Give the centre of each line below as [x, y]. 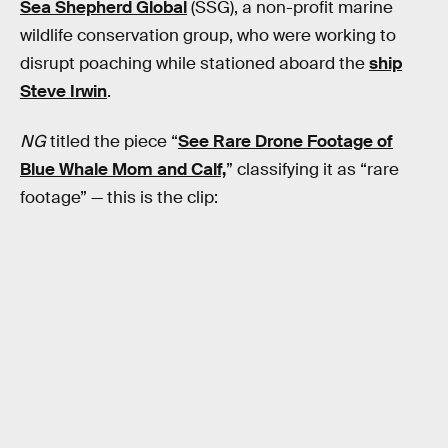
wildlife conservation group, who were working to [208, 35]
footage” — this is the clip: [119, 197]
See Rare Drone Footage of [285, 141]
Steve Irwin [63, 91]
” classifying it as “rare [312, 169]
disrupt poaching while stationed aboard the [194, 63]
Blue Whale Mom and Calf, [123, 169]
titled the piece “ [112, 141]
